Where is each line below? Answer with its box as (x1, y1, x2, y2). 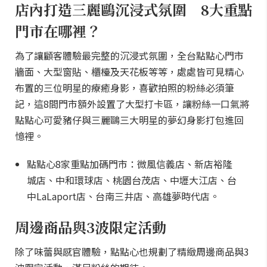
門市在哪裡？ (15, 20, 115, 41)
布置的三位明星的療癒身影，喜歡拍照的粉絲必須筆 (15, 80, 234, 95)
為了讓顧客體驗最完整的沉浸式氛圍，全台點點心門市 (15, 48, 244, 63)
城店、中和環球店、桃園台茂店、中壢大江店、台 (27, 173, 237, 187)
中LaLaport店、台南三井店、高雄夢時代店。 (27, 189, 219, 203)
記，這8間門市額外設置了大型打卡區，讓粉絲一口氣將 (15, 97, 249, 111)
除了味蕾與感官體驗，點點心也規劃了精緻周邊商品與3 (15, 244, 249, 259)
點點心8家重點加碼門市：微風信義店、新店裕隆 (27, 157, 232, 171)
